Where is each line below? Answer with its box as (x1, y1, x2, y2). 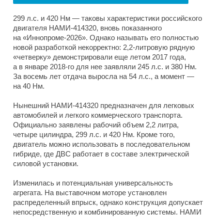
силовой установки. (13, 159, 78, 168)
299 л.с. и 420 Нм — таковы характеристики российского (13, 14, 202, 22)
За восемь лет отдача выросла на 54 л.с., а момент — (13, 72, 194, 80)
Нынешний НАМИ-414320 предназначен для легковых (13, 101, 194, 109)
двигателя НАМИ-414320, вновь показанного (13, 23, 162, 32)
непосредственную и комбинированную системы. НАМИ (13, 207, 201, 216)
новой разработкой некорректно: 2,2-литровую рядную (13, 43, 195, 51)
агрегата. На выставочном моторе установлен (13, 188, 167, 197)
